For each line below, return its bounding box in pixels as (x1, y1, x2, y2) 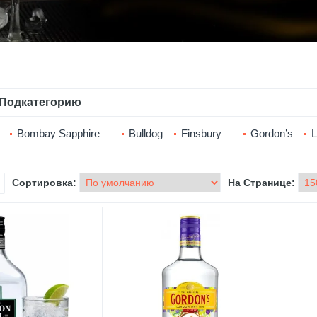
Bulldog (129, 127, 163, 139)
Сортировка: (12, 176, 76, 188)
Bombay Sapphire (17, 127, 100, 139)
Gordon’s (250, 127, 293, 139)
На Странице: (228, 176, 295, 188)
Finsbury (181, 127, 221, 139)
